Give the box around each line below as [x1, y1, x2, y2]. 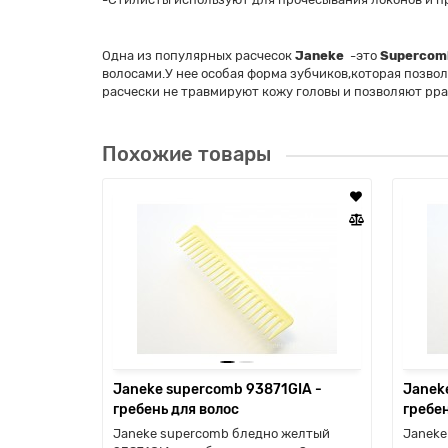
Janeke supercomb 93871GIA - [113, 381, 322, 399]
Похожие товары [102, 143, 271, 167]
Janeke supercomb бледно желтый [113, 426, 330, 442]
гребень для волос [113, 401, 239, 419]
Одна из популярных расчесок [102, 48, 295, 64]
